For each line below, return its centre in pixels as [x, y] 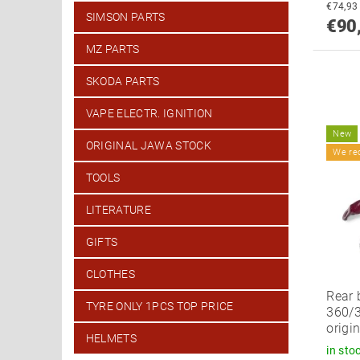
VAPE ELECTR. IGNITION [149, 114]
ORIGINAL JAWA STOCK [148, 146]
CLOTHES [110, 274]
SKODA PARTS [123, 82]
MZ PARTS [112, 49]
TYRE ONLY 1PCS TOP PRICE [160, 307]
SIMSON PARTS [125, 17]
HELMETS [111, 339]
